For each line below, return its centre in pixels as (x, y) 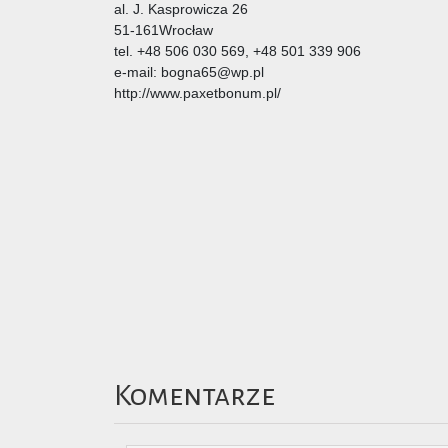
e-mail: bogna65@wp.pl (189, 71)
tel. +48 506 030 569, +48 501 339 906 (237, 50)
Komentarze (194, 394)
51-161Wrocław (163, 29)
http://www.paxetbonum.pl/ (197, 92)
